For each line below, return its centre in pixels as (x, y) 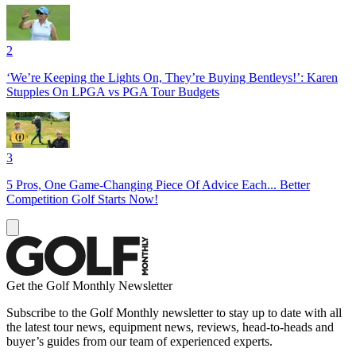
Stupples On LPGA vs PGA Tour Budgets (113, 91)
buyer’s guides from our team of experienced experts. (139, 341)
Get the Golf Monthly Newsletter (89, 285)
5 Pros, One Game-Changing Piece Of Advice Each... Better (158, 184)
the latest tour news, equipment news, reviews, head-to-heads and (170, 327)
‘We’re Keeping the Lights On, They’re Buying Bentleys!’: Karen (172, 77)
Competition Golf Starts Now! (82, 199)
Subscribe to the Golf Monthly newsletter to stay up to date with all (174, 312)
